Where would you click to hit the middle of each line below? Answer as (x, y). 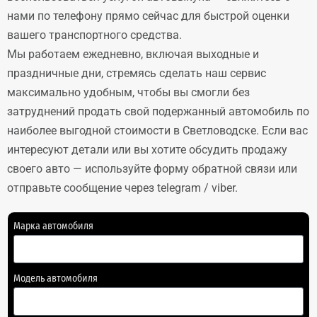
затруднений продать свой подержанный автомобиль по (158, 111)
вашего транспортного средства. (94, 35)
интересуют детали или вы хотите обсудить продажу (147, 150)
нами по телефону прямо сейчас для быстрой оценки (148, 16)
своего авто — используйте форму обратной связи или (152, 169)
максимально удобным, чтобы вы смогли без (128, 92)
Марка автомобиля (53, 226)
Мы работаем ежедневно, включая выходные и (133, 54)
